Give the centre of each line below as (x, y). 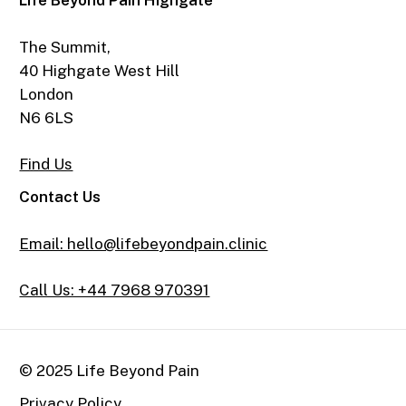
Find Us (46, 164)
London (47, 94)
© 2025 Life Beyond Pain (110, 371)
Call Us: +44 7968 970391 (115, 290)
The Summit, (65, 47)
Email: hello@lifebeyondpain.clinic (144, 243)
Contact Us (60, 197)
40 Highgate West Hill (100, 70)
